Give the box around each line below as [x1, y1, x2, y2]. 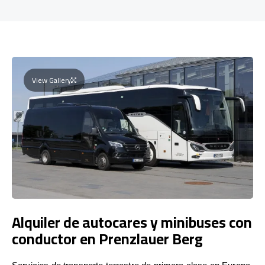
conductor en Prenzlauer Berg [12, 224, 203, 253]
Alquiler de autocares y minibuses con [12, 208, 252, 236]
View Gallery [32, 73, 71, 87]
